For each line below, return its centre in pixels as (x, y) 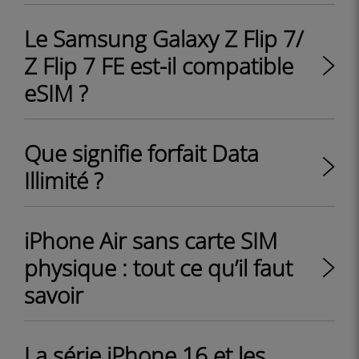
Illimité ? (64, 180)
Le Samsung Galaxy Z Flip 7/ (164, 38)
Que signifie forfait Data (141, 153)
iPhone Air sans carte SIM (151, 240)
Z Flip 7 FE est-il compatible (159, 66)
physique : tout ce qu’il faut (158, 268)
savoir (54, 295)
